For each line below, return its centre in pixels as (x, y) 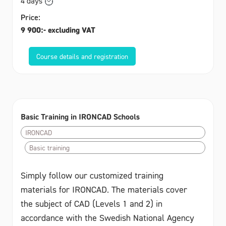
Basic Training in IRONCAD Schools (80, 116)
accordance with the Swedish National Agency (107, 217)
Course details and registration (82, 56)
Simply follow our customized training (92, 175)
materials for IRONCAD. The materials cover (104, 189)
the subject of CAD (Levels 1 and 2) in (92, 203)
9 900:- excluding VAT (58, 30)
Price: (31, 17)
